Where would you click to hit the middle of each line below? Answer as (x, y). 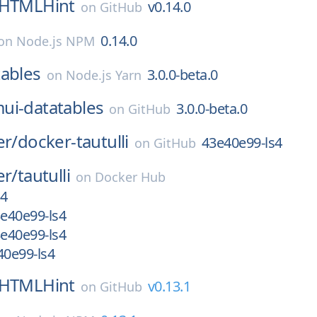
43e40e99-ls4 (242, 143)
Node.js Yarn (103, 75)
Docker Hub (131, 177)
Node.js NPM (56, 41)
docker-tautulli (73, 141)
